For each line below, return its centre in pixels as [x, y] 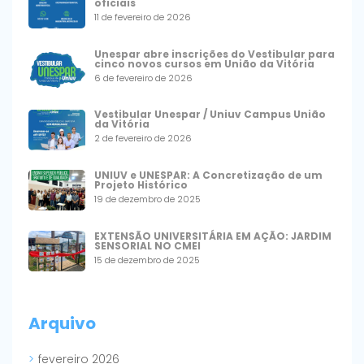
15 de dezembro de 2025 [147, 260]
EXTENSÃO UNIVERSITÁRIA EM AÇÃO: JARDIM [212, 236]
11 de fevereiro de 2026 [142, 17]
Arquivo [62, 323]
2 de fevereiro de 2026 [143, 139]
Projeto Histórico [141, 185]
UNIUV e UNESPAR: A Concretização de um [208, 175]
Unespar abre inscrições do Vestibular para [214, 54]
